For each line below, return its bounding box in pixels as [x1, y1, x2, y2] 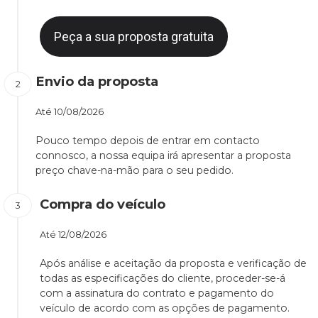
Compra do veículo [40, 196, 165, 213]
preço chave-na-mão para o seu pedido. [35, 164, 234, 177]
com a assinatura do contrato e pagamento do [40, 287, 274, 300]
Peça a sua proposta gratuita [54, 29, 214, 45]
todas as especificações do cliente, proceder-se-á [40, 272, 285, 285]
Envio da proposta [35, 73, 158, 90]
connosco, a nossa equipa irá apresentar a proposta [35, 149, 291, 163]
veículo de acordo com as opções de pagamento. [40, 302, 290, 315]
